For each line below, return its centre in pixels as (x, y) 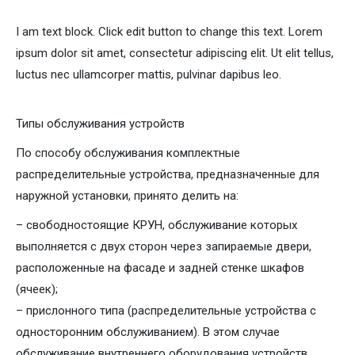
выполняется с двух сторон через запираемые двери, (164, 247)
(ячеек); (37, 290)
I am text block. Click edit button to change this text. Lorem (169, 32)
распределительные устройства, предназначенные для (168, 175)
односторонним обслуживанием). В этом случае (148, 332)
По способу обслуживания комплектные (128, 153)
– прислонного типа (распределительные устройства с (166, 311)
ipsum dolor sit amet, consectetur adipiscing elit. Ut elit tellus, (175, 53)
